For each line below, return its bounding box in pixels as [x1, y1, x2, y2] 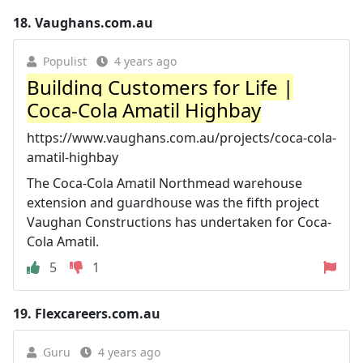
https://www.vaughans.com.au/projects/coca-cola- [27, 128, 336, 147]
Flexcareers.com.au [35, 304, 160, 322]
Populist [43, 53, 87, 69]
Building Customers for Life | [27, 73, 293, 100]
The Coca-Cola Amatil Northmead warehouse [27, 173, 302, 192]
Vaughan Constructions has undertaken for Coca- [27, 212, 331, 231]
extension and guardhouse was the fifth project [27, 193, 319, 211]
